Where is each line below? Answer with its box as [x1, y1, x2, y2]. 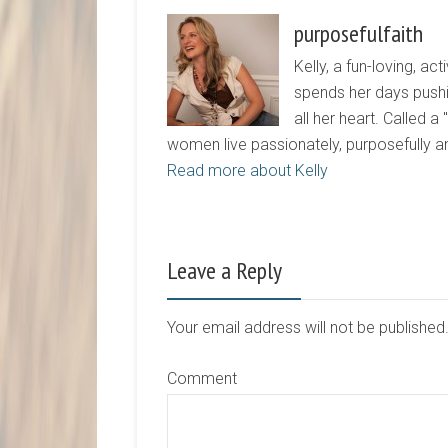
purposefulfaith [294, 18, 423, 50]
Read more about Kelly [167, 161, 328, 181]
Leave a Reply [167, 255, 282, 287]
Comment [167, 369, 237, 389]
